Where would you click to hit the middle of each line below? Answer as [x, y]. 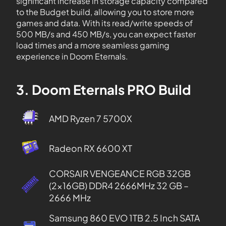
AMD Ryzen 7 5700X [90, 119]
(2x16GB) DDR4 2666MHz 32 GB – [119, 186]
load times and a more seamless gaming [93, 45]
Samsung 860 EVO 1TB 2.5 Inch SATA [124, 218]
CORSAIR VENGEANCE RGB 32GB [120, 174]
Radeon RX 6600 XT [90, 148]
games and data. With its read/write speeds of [104, 23]
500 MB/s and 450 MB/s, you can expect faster [106, 34]
